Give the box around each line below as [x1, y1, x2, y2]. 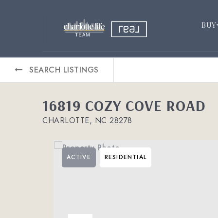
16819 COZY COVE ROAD [42, 96, 206, 115]
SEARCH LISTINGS [29, 64, 99, 75]
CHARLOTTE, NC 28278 [42, 115, 132, 126]
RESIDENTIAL [104, 153, 146, 162]
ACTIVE [66, 153, 91, 162]
